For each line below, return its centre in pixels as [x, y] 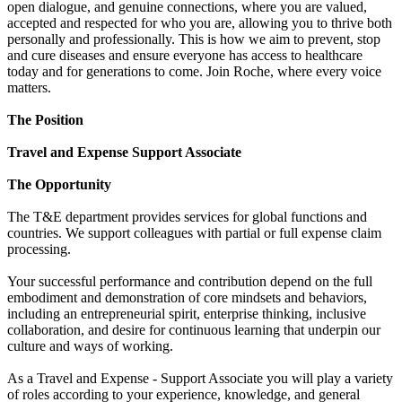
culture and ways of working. [90, 346]
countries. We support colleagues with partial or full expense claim [194, 233]
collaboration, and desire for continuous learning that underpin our [194, 330]
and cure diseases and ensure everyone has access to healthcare [185, 56]
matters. [29, 88]
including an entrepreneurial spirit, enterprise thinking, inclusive [187, 314]
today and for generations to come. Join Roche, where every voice [194, 72]
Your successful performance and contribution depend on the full [190, 282]
